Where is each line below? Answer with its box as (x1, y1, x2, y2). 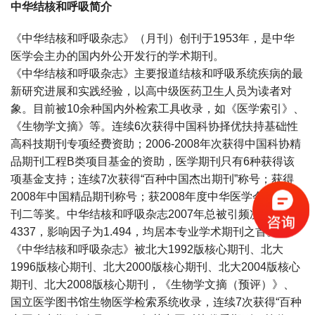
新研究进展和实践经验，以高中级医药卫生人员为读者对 (11, 85, 292, 97)
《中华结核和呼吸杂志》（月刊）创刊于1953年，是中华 (11, 32, 295, 44)
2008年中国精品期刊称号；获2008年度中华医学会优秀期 (11, 191, 297, 202)
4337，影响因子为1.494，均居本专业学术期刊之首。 (11, 226, 278, 238)
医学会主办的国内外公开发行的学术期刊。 (11, 50, 224, 62)
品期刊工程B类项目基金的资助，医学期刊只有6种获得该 (11, 155, 295, 167)
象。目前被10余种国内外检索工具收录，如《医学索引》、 (11, 103, 304, 115)
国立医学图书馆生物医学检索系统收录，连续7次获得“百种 (11, 296, 302, 308)
